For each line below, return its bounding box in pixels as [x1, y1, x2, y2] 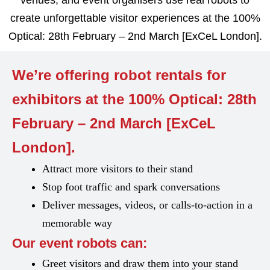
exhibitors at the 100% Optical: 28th [12, 91, 257, 107]
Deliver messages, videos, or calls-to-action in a [42, 199, 253, 211]
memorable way [42, 217, 112, 229]
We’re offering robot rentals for [12, 67, 226, 83]
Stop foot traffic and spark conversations [42, 181, 220, 193]
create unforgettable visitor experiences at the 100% [10, 12, 260, 24]
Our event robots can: [12, 236, 147, 251]
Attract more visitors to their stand [42, 163, 193, 175]
